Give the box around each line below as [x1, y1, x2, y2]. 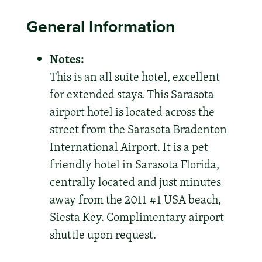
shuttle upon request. [49, 226, 156, 243]
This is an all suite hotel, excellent [49, 68, 220, 85]
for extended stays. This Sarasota [49, 85, 214, 102]
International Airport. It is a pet [49, 138, 208, 155]
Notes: [49, 50, 84, 67]
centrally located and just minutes [49, 173, 221, 190]
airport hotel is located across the [49, 103, 215, 120]
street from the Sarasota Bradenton [49, 120, 227, 137]
